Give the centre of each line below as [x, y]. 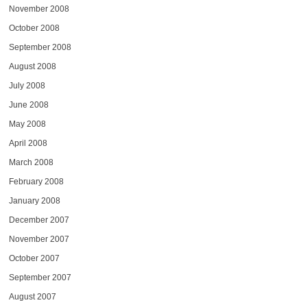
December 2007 [39, 220]
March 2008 [31, 162]
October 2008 [34, 28]
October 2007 [34, 258]
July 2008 [27, 85]
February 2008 [36, 181]
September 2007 [40, 277]
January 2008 [34, 200]
